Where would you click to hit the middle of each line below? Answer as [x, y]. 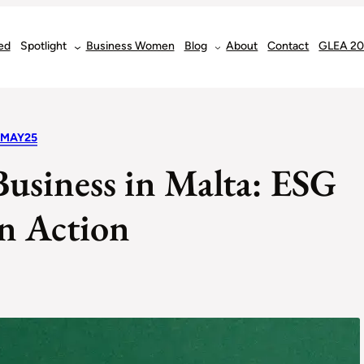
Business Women [130, 46]
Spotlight [43, 46]
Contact [288, 46]
